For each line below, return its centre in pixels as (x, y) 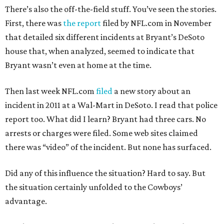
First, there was (34, 23)
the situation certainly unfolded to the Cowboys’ (94, 187)
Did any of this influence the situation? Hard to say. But (105, 173)
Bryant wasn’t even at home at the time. (78, 65)
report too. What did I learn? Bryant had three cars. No (105, 119)
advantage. (26, 201)
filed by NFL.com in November (156, 23)
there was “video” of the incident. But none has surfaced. (108, 147)
